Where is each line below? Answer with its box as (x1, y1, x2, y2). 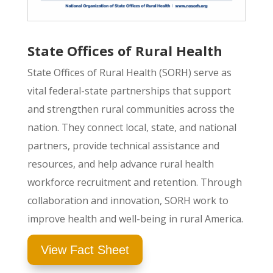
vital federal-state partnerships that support (27, 84, 231, 98)
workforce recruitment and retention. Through (27, 175, 242, 190)
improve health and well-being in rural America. (27, 212, 243, 226)
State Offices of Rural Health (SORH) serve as (27, 66, 232, 80)
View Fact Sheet (40, 243, 129, 257)
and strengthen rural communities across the (27, 102, 235, 116)
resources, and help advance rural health (27, 157, 214, 171)
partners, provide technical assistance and (27, 139, 219, 153)
